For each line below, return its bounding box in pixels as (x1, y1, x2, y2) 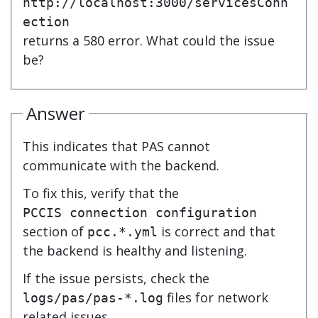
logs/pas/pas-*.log (23, 290, 163, 305)
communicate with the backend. (23, 156, 219, 174)
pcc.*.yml (87, 224, 158, 239)
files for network (163, 288, 268, 306)
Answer (26, 101, 85, 125)
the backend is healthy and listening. (23, 241, 247, 259)
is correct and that (158, 222, 275, 240)
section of (23, 222, 87, 240)
